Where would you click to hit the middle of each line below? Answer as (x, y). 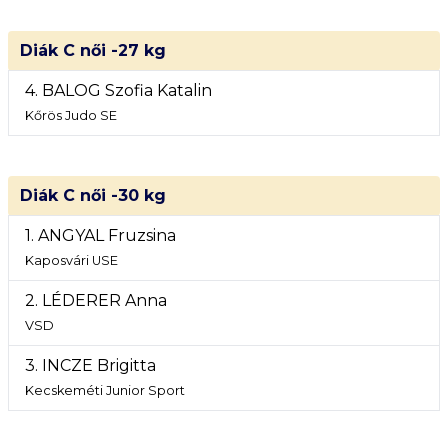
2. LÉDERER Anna (96, 300)
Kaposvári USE (71, 260)
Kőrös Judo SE (71, 115)
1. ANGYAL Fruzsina (100, 235)
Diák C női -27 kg (93, 50)
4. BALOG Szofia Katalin (118, 90)
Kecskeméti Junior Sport (105, 390)
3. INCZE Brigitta (90, 365)
